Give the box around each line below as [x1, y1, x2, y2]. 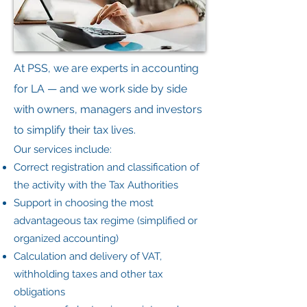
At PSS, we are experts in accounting [14, 62, 199, 75]
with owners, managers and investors [14, 103, 202, 116]
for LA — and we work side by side [14, 82, 187, 95]
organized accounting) [14, 232, 119, 245]
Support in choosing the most [14, 197, 153, 209]
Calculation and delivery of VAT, [14, 250, 162, 262]
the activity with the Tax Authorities [14, 179, 178, 191]
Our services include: [14, 143, 112, 156]
